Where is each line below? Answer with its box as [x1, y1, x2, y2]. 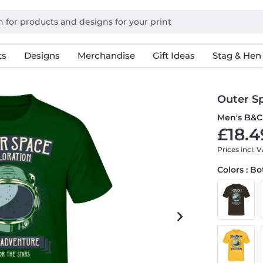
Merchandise [77, 50, 135, 61]
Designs [23, 50, 60, 61]
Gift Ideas [152, 50, 195, 61]
